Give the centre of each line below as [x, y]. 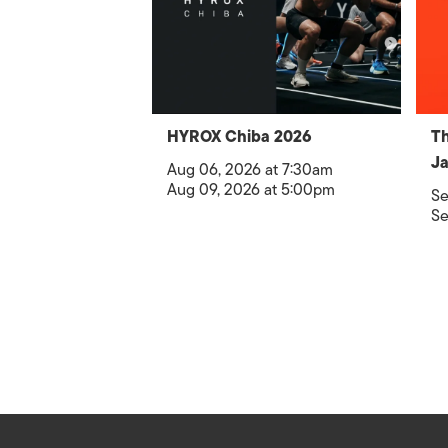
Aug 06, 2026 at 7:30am [250, 170]
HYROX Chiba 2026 [239, 137]
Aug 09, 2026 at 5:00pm [251, 190]
